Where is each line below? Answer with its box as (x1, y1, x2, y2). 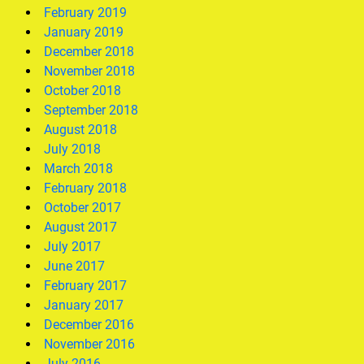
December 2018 (44, 44, 134, 59)
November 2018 (44, 63, 135, 79)
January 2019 (44, 24, 123, 40)
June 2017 (44, 258, 105, 274)
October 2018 (44, 83, 121, 98)
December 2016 (44, 317, 134, 332)
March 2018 (44, 161, 113, 176)
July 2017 (44, 239, 101, 254)
